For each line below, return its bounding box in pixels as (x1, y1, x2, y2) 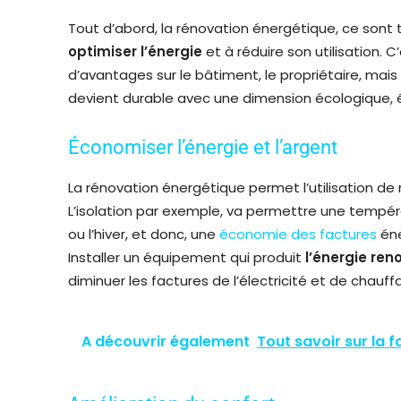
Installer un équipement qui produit (68, 247, 302, 267)
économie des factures (219, 224, 377, 243)
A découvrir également (81, 330, 250, 352)
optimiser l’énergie (68, 41, 202, 61)
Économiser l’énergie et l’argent (68, 135, 337, 158)
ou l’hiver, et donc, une (68, 224, 219, 243)
